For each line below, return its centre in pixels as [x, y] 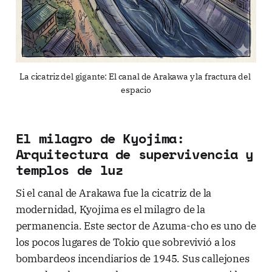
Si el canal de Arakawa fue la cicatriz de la [114, 193]
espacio [136, 90]
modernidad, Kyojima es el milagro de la [110, 210]
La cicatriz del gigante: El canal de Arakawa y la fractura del [135, 77]
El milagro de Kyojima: [100, 138]
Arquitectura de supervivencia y [134, 154]
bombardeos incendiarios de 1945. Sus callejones [132, 259]
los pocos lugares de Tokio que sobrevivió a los [125, 243]
